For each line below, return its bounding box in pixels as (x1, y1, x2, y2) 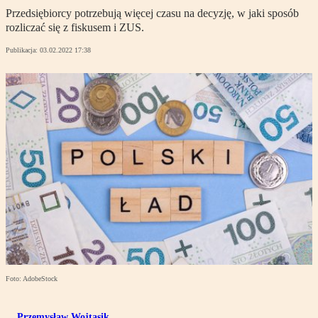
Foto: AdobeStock (6, 275, 57, 283)
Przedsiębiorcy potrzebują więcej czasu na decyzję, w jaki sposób (6, 7, 299, 20)
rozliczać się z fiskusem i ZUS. (6, 21, 144, 34)
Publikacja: (6, 46, 40, 55)
